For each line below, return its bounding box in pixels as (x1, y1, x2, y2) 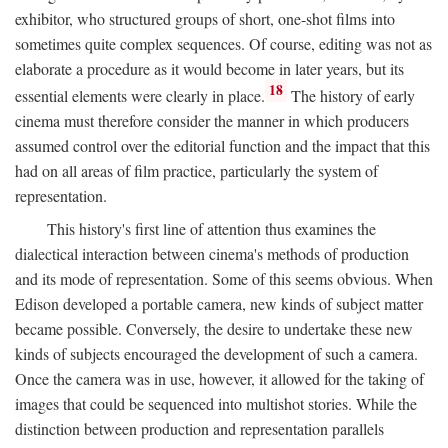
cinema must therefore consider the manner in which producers (15, 109, 409, 131)
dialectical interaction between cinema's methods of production (15, 242, 409, 264)
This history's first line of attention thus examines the (47, 217, 376, 239)
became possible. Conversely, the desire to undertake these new (15, 317, 413, 339)
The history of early (287, 84, 416, 106)
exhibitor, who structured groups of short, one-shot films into (15, 7, 395, 29)
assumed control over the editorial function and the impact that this (15, 134, 430, 156)
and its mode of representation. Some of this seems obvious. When (15, 267, 433, 289)
